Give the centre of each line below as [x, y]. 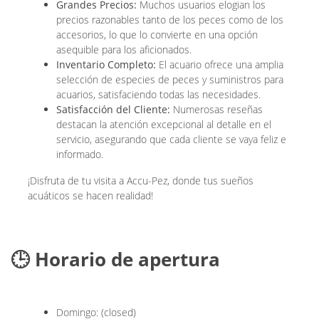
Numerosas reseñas [216, 109]
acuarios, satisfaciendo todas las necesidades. [158, 94]
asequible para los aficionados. [124, 49]
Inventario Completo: [106, 64]
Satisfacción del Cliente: [113, 109]
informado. [80, 154]
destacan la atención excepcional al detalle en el [164, 124]
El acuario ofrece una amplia [220, 64]
